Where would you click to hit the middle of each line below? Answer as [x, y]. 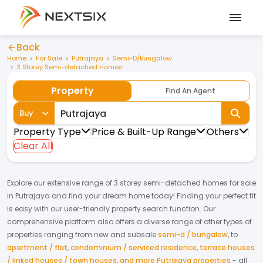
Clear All [33, 146]
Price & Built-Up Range [144, 132]
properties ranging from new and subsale [82, 235]
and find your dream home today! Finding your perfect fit [153, 196]
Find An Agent [190, 91]
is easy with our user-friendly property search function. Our [111, 209]
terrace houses [227, 247]
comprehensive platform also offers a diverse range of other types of [129, 222]
